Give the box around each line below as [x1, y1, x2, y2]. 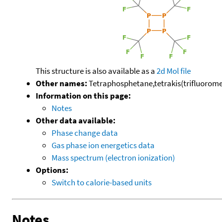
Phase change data [52, 127, 118, 138]
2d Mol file [157, 65, 191, 76]
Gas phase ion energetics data [52, 139, 155, 151]
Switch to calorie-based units [52, 176, 152, 188]
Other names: [36, 77, 87, 89]
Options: [36, 164, 68, 175]
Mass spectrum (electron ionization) [52, 152, 175, 163]
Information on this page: [36, 90, 131, 101]
